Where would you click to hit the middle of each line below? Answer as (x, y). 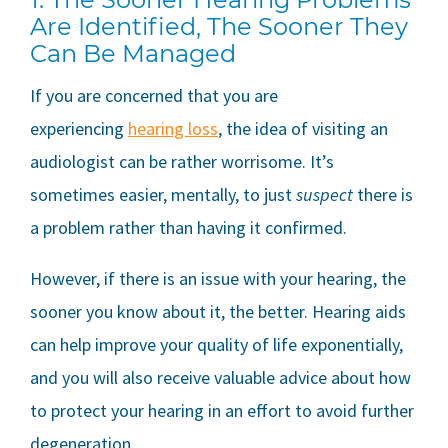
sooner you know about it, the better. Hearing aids (218, 312)
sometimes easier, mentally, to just (163, 195)
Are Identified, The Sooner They (219, 27)
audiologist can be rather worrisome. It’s (182, 162)
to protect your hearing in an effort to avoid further (222, 411)
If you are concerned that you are (154, 96)
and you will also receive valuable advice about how (220, 378)
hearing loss (173, 129)
